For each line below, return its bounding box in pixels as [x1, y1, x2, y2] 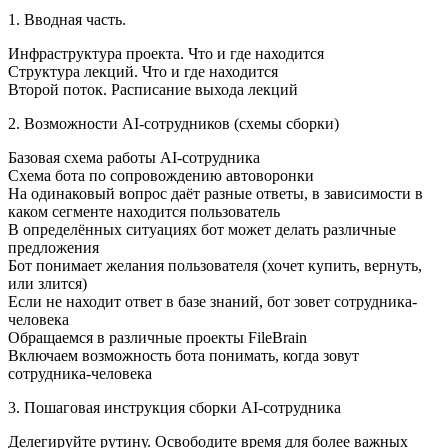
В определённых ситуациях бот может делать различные [8, 221, 396, 239]
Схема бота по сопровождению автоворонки [8, 167, 314, 185]
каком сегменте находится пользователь [8, 203, 280, 221]
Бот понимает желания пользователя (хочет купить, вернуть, [8, 257, 422, 275]
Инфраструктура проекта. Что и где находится [8, 45, 324, 63]
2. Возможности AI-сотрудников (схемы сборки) [8, 115, 339, 133]
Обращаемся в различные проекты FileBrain [8, 329, 307, 347]
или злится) [8, 275, 87, 293]
